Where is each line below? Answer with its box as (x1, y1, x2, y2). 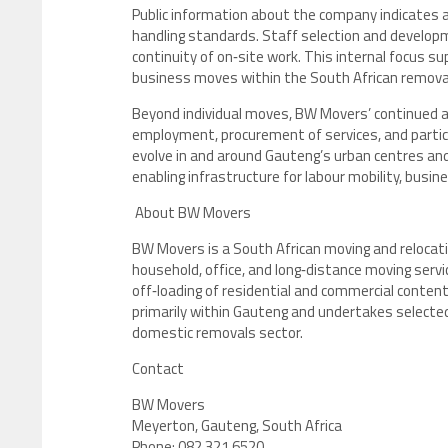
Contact (132, 357, 184, 380)
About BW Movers (132, 201, 251, 224)
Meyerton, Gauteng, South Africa (132, 414, 348, 437)
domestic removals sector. (132, 321, 303, 344)
